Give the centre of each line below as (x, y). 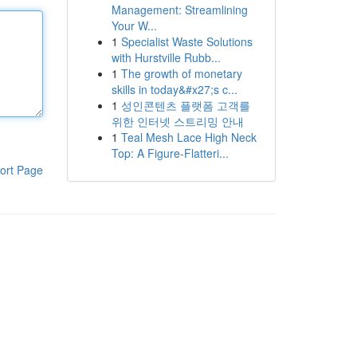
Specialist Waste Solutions (186, 41)
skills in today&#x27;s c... (174, 89)
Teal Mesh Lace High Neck (188, 137)
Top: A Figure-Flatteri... (170, 153)
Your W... (134, 25)
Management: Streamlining (179, 10)
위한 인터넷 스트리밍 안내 (177, 121)
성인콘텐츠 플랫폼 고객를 (185, 105)
